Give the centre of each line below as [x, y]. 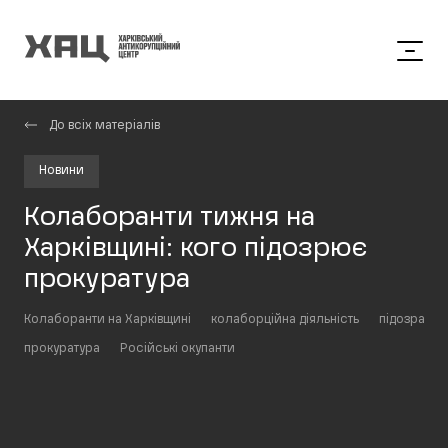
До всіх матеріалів [104, 126]
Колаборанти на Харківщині [107, 320]
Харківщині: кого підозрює [195, 249]
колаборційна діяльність [285, 320]
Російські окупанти [177, 349]
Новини [61, 171]
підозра [402, 320]
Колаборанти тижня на [169, 218]
